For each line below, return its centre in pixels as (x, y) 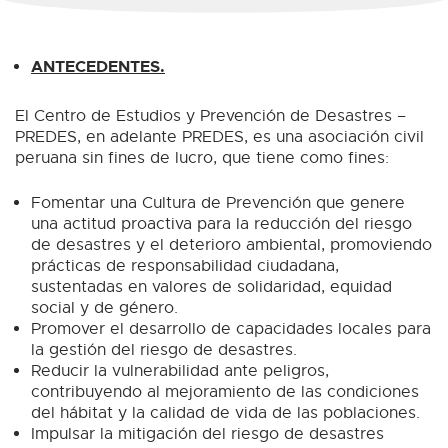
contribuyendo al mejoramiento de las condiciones (225, 392)
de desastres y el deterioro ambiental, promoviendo (231, 245)
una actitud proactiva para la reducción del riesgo (221, 224)
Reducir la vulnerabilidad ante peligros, (180, 371)
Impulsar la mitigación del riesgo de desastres (207, 434)
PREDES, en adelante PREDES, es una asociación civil (219, 137)
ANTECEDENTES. (98, 66)
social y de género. (104, 308)
